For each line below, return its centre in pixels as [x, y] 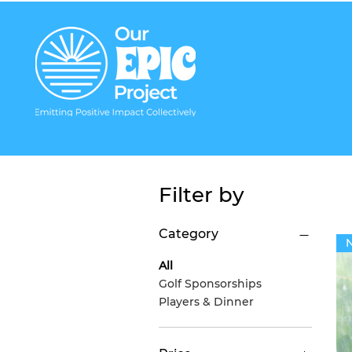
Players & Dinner [206, 302]
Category [189, 234]
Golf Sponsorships [210, 284]
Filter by [202, 195]
